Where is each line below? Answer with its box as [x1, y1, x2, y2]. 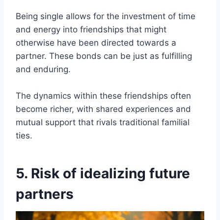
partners [16, 186, 74, 203]
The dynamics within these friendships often [16, 91, 191, 101]
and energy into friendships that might [16, 25, 166, 35]
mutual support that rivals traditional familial [16, 117, 190, 128]
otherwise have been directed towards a [16, 38, 176, 48]
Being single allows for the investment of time [16, 11, 195, 22]
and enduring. [16, 64, 71, 75]
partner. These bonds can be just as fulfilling [16, 51, 192, 61]
